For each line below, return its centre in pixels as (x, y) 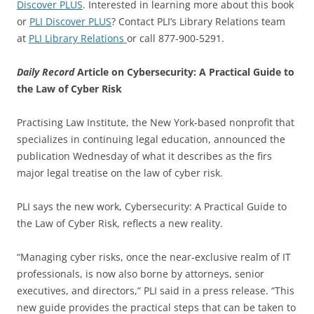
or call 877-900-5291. (176, 38)
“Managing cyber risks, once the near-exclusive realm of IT (154, 257)
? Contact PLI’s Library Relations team (198, 21)
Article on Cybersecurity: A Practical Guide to (184, 72)
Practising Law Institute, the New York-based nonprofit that (156, 122)
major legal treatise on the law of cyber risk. (120, 173)
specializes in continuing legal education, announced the (151, 139)
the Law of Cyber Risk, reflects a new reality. (120, 223)
